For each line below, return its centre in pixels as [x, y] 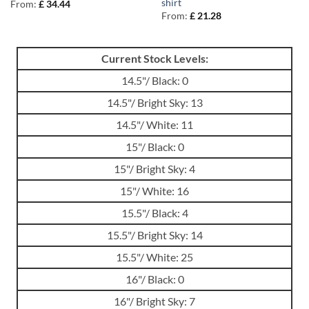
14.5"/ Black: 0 [154, 81]
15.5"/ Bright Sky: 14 [154, 235]
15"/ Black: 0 [154, 147]
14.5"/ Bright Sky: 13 [154, 103]
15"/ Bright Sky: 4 [154, 169]
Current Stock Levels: [154, 59]
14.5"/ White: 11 [154, 125]
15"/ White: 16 [154, 191]
